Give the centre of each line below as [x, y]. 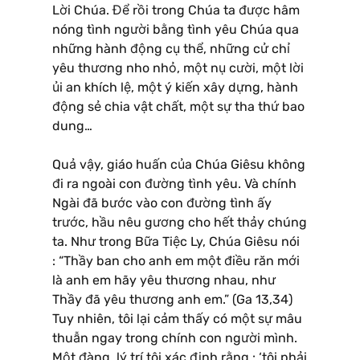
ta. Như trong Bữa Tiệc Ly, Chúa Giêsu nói [176, 241]
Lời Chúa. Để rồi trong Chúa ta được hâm [176, 10]
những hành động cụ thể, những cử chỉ [171, 48]
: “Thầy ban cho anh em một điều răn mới [176, 260]
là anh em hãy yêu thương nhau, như [164, 280]
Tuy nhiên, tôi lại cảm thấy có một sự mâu [177, 318]
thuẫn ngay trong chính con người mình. [175, 337]
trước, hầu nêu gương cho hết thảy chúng [180, 222]
